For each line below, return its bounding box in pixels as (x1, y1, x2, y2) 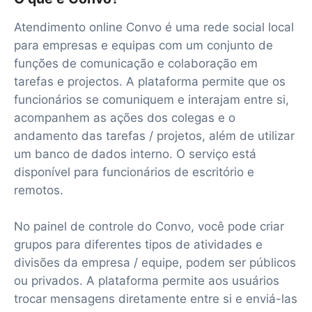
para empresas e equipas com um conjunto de (14, 38, 273, 52)
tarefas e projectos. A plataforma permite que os (14, 74, 286, 88)
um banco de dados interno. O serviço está (14, 146, 256, 161)
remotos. (14, 182, 63, 197)
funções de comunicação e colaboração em (14, 56, 258, 70)
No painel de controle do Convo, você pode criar (14, 219, 284, 233)
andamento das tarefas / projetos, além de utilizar (14, 128, 295, 143)
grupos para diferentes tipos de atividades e (14, 237, 263, 251)
